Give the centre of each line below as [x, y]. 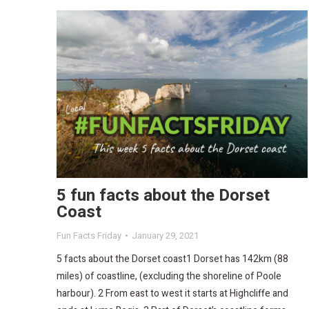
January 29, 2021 [165, 235]
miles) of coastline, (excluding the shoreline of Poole [169, 276]
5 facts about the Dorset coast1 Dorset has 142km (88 [172, 259]
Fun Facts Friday [89, 235]
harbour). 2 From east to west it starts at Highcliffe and [172, 293]
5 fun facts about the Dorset [163, 195]
